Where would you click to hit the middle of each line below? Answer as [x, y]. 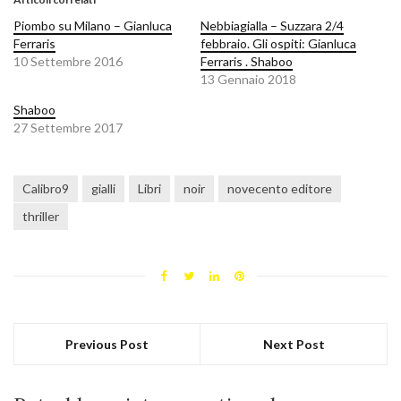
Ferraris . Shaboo [247, 62]
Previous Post [107, 345]
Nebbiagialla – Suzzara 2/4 [272, 26]
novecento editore [280, 189]
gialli [103, 189]
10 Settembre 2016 [68, 62]
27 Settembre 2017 [68, 128]
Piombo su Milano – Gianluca [93, 26]
